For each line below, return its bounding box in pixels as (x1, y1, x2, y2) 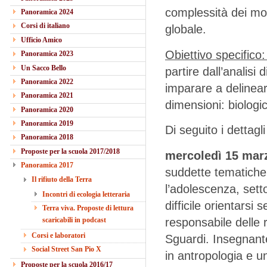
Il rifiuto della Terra (32, 175, 92, 184)
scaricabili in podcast (42, 216, 106, 225)
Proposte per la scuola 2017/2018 (21, 147, 120, 156)
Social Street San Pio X (32, 245, 101, 254)
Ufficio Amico (21, 35, 62, 44)
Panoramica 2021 (21, 91, 73, 100)
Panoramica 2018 (21, 133, 73, 142)
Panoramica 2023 (21, 49, 73, 58)
